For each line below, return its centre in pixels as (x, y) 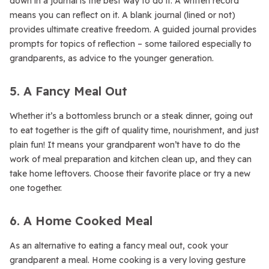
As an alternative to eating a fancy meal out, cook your (119, 246)
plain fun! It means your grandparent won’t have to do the (125, 145)
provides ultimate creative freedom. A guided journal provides (133, 29)
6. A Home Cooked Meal (81, 221)
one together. (36, 188)
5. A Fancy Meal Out (68, 91)
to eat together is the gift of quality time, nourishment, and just (134, 130)
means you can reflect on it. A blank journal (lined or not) (122, 15)
